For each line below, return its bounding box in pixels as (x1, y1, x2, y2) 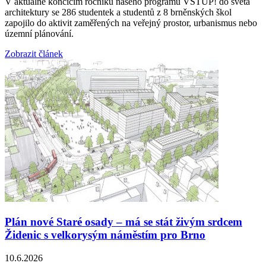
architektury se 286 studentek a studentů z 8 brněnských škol (5, 7, 232, 18)
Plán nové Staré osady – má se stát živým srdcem (5, 215, 242, 228)
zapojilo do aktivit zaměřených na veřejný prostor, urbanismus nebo (5, 18, 257, 28)
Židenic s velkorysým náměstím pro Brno (5, 228, 205, 241)
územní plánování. (5, 28, 74, 39)
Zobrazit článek (5, 49, 63, 59)
